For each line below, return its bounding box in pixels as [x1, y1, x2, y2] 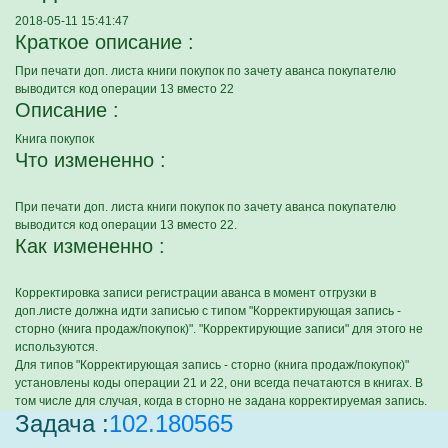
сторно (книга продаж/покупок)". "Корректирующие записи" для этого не [15, 322, 423, 336]
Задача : [15, 410, 109, 437]
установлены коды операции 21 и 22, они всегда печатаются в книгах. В [15, 376, 423, 390]
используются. [15, 340, 98, 354]
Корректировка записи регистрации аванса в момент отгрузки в [15, 286, 376, 300]
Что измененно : [15, 149, 166, 171]
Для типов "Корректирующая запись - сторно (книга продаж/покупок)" [15, 358, 409, 372]
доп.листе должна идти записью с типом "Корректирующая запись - [15, 304, 401, 318]
